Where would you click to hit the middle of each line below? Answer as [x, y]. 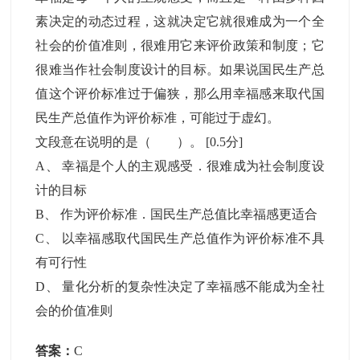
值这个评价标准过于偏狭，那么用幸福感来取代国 [180, 94]
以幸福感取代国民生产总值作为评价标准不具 [193, 238]
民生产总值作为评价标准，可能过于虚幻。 [158, 118]
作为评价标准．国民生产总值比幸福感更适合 [189, 214]
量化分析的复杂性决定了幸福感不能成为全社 [193, 286]
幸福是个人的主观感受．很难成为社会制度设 [193, 166]
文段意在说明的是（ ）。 [121, 142]
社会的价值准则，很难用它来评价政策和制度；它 [180, 45]
